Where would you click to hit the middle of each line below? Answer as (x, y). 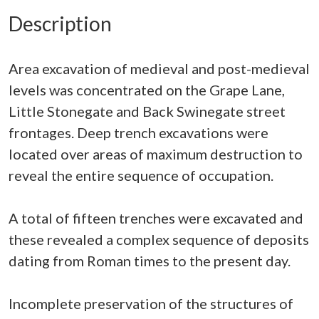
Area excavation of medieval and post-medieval (159, 68)
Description (60, 23)
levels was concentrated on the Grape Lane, (147, 90)
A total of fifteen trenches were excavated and (156, 218)
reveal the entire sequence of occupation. (141, 175)
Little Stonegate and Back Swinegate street (147, 111)
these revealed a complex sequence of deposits (159, 239)
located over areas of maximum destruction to (156, 154)
